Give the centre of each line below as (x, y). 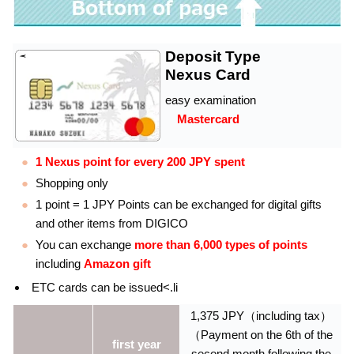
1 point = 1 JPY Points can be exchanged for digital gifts (178, 205)
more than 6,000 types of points (220, 245)
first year (136, 345)
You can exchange (85, 245)
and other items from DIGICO (111, 224)
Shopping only (72, 183)
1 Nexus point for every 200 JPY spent (140, 162)
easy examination (211, 100)
